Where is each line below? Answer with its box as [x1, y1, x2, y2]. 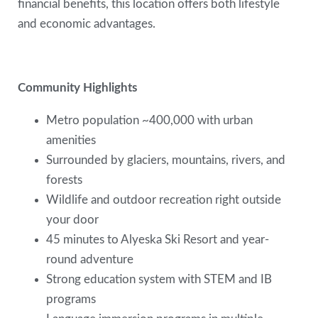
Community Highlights [18, 82, 141, 94]
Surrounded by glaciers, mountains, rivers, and [46, 153, 286, 166]
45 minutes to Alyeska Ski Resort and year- [46, 233, 270, 246]
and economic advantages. [18, 18, 159, 31]
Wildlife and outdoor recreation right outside [46, 193, 282, 206]
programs [46, 292, 99, 305]
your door [46, 213, 102, 226]
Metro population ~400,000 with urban [46, 114, 253, 126]
